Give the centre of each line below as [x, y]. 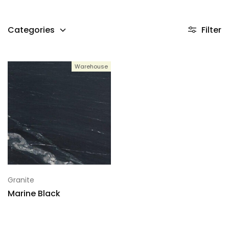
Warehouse [91, 66]
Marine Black [34, 193]
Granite [21, 180]
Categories [31, 30]
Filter [211, 30]
